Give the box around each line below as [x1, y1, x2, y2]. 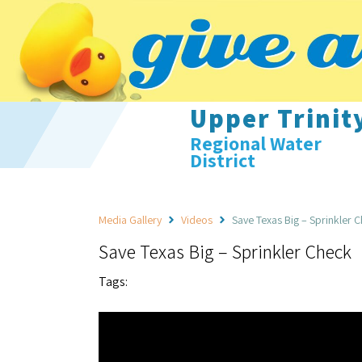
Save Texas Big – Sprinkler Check [99, 238, 351, 264]
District [189, 147, 255, 173]
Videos [181, 213, 213, 227]
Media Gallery [99, 213, 162, 227]
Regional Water [189, 130, 322, 156]
